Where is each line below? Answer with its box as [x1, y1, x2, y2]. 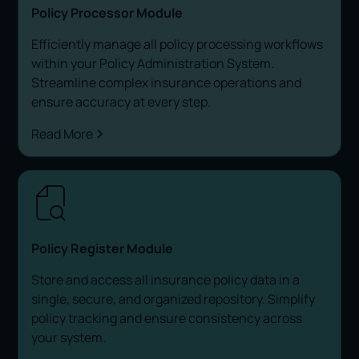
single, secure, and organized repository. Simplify [31, 290, 316, 308]
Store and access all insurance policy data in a [31, 271, 301, 288]
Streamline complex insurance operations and [31, 74, 302, 91]
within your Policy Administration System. [31, 54, 275, 72]
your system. [31, 329, 107, 346]
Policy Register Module [31, 240, 174, 257]
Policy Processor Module [31, 4, 184, 22]
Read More [31, 125, 94, 143]
